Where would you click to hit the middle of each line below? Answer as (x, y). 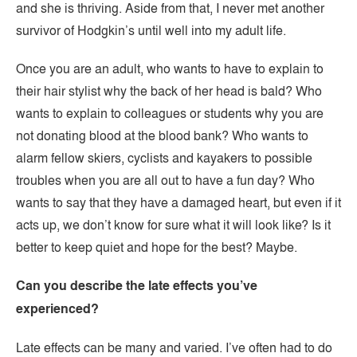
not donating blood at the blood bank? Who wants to (162, 135)
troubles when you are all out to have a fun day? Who (165, 180)
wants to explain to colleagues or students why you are (170, 113)
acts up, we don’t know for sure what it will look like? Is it (173, 225)
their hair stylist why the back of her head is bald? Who (169, 91)
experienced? (57, 309)
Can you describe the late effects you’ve (137, 286)
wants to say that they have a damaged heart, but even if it (178, 202)
